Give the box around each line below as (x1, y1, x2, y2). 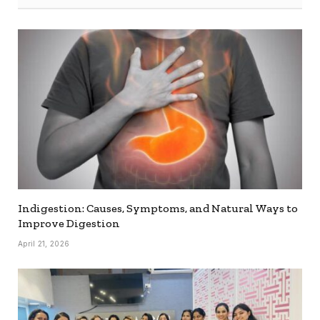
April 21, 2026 (18, 239, 70, 249)
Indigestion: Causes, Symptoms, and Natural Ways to (18, 201, 298, 216)
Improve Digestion (18, 216, 120, 231)
